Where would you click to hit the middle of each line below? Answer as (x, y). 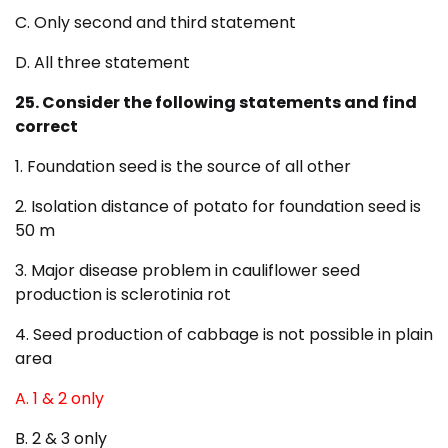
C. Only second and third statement (155, 23)
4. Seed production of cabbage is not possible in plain (224, 335)
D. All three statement (102, 63)
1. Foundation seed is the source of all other (183, 167)
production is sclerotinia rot (123, 295)
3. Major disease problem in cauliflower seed (187, 271)
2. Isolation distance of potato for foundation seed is (218, 207)
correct (46, 127)
